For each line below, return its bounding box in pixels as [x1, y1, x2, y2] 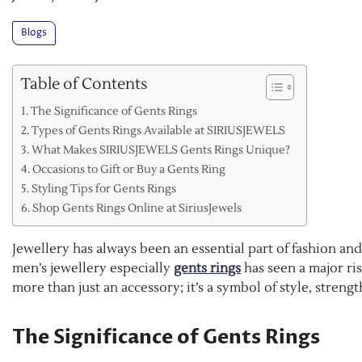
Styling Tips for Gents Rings [31, 181, 176, 197]
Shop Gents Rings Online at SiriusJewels [32, 200, 242, 217]
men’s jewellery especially [12, 260, 174, 277]
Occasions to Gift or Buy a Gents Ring [32, 162, 225, 178]
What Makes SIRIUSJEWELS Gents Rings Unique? [31, 142, 290, 158]
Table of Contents [21, 74, 147, 95]
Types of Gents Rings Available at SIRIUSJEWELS [31, 123, 285, 139]
